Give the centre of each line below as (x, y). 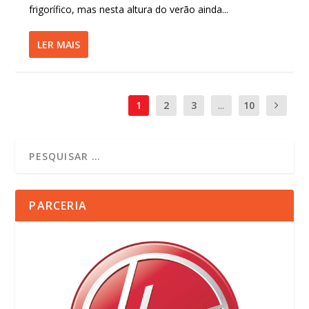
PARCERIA (58, 206)
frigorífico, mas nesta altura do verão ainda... (129, 10)
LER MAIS (59, 45)
